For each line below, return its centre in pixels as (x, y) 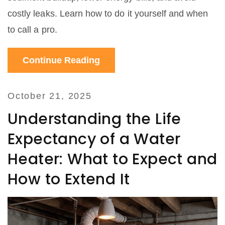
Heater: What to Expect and (113, 159)
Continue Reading (61, 61)
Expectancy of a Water (94, 139)
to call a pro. (32, 30)
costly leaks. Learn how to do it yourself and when (108, 14)
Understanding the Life (94, 119)
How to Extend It (69, 180)
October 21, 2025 (50, 96)
